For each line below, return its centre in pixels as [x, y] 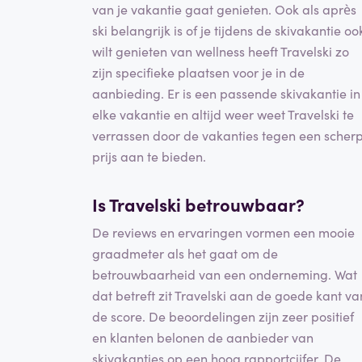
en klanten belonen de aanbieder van [203, 337]
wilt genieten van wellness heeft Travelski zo [221, 51]
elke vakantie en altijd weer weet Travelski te [223, 114]
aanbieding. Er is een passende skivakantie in [226, 93]
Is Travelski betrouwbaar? [198, 204]
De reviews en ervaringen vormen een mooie [223, 232]
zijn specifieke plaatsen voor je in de [198, 72]
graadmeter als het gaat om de [185, 253]
